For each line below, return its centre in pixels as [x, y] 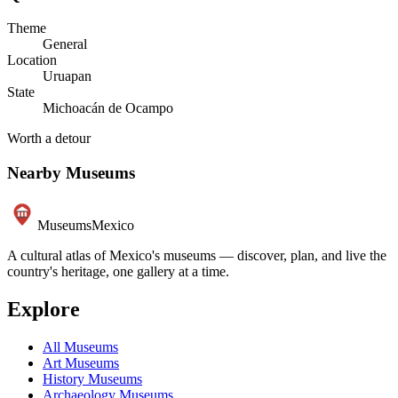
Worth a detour [49, 139]
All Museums [80, 346]
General [65, 44]
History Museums [92, 378]
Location [32, 60]
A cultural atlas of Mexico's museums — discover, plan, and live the [197, 255]
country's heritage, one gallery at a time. [118, 271]
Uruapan [67, 76]
